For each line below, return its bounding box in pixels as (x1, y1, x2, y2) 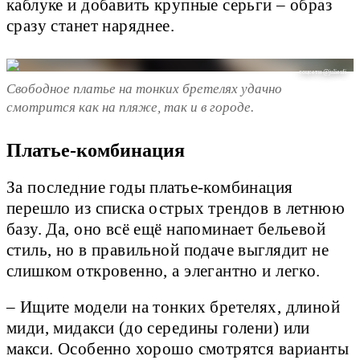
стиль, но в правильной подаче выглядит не (6, 240, 329, 259)
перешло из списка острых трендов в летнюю (6, 198, 346, 217)
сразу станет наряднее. (6, 16, 175, 35)
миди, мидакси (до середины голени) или (6, 318, 310, 337)
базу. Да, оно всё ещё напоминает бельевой (6, 219, 326, 238)
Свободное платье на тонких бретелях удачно (6, 80, 282, 96)
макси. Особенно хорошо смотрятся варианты (6, 339, 350, 358)
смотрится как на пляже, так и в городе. (6, 99, 254, 115)
